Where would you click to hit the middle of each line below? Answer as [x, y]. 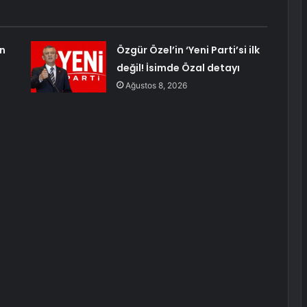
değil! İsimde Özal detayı [178, 68]
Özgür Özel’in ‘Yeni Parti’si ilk [188, 50]
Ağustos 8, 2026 [156, 86]
